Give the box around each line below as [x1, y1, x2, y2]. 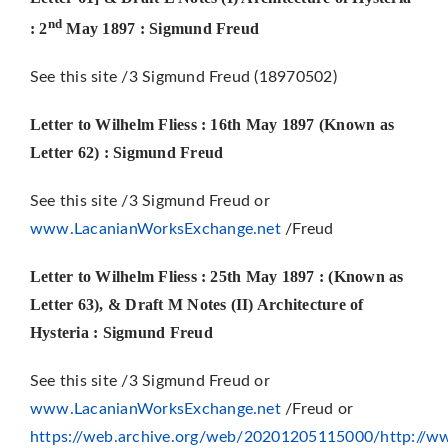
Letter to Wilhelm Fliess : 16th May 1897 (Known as [29, 116, 394, 134]
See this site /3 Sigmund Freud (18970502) [29, 69, 337, 86]
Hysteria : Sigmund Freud [29, 324, 213, 342]
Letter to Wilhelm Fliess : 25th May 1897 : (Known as [29, 268, 404, 286]
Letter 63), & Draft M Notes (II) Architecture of [29, 296, 364, 314]
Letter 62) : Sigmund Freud [29, 144, 224, 162]
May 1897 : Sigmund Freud [62, 20, 260, 38]
